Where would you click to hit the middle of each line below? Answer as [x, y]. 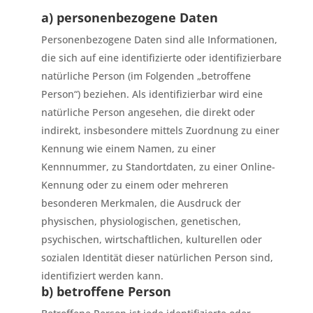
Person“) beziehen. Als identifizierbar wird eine [152, 94]
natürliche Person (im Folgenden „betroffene [146, 76]
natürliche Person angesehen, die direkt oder [148, 112]
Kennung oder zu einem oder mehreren [134, 185]
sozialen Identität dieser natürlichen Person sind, [157, 257]
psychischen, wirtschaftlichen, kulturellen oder [151, 239]
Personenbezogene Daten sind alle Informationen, [159, 39]
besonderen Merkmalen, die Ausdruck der [141, 203]
